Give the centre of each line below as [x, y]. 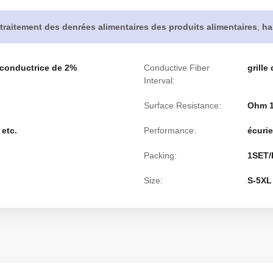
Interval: [159, 80]
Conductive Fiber [177, 68]
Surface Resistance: [183, 105]
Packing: [160, 155]
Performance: [170, 130]
